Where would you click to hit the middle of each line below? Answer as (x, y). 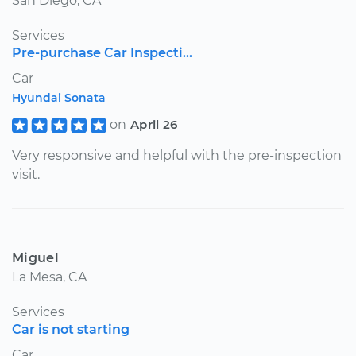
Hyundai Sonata (59, 97)
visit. (26, 174)
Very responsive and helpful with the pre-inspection (177, 155)
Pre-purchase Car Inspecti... (102, 52)
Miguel (35, 257)
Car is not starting (71, 329)
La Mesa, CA (49, 277)
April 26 (154, 124)
